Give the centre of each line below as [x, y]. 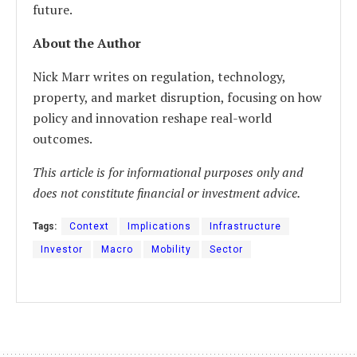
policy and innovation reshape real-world [152, 118]
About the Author [87, 43]
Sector [226, 249]
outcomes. [63, 138]
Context [89, 226]
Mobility [171, 249]
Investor [62, 249]
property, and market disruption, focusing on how [177, 97]
